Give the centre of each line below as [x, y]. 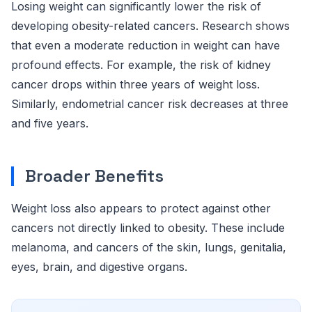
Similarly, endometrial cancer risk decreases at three [150, 104]
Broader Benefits [94, 176]
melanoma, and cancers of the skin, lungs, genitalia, [149, 247]
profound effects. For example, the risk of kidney [141, 65]
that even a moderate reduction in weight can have [146, 45]
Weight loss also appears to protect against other [141, 208]
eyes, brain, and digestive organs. [99, 267]
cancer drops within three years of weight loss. [135, 84]
